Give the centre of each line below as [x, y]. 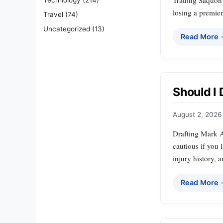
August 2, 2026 [197, 115]
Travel [53, 14]
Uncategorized [67, 29]
